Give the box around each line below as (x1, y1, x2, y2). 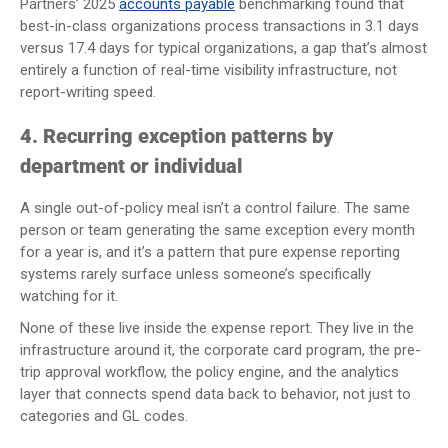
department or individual (20, 153, 243, 178)
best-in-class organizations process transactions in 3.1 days (20, 16, 419, 35)
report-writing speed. (20, 82, 156, 101)
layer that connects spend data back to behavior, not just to (20, 384, 411, 403)
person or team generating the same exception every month (20, 220, 415, 239)
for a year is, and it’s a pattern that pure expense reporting (20, 242, 400, 261)
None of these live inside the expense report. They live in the (20, 318, 414, 337)
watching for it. (20, 286, 118, 305)
